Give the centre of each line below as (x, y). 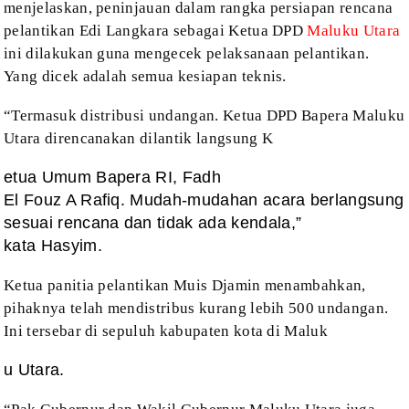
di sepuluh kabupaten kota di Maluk (204, 331)
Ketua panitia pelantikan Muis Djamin (132, 286)
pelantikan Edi (53, 31)
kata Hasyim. (53, 246)
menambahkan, (313, 286)
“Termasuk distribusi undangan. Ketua (133, 116)
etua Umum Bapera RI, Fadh (112, 178)
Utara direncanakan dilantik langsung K (139, 139)
